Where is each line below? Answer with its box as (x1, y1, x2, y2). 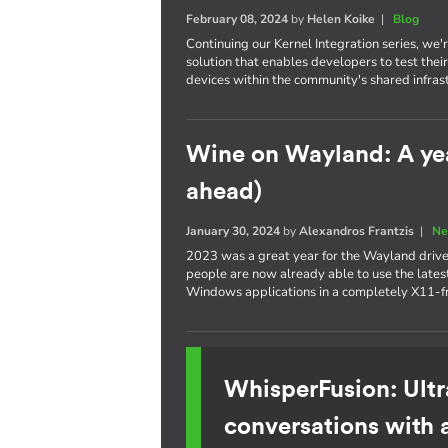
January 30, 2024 (186, 223, 281, 239)
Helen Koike (307, 11, 376, 27)
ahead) (186, 180, 263, 204)
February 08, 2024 (186, 11, 289, 27)
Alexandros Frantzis (299, 223, 415, 239)
